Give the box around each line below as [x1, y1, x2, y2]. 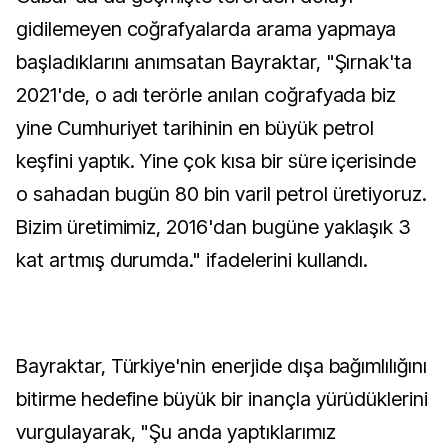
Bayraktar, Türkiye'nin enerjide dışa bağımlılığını [16, 354, 427, 378]
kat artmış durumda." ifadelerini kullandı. [16, 248, 369, 272]
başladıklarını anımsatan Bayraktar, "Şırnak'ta [16, 50, 413, 74]
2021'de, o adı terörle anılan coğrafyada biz [16, 83, 397, 107]
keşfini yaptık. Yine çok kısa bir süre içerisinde [16, 149, 417, 173]
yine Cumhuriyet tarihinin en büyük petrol [16, 116, 375, 140]
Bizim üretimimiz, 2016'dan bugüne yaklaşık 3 [16, 215, 412, 239]
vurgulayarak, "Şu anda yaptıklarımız [16, 420, 336, 444]
